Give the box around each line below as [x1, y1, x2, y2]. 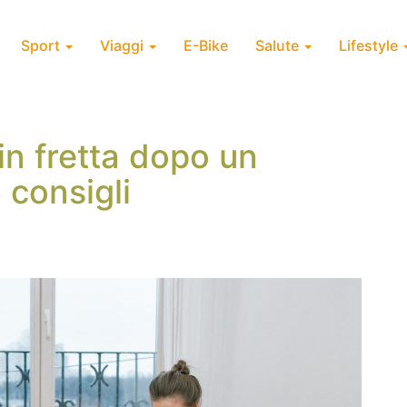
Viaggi [100, 36, 147, 55]
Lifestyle [339, 36, 402, 55]
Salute [255, 36, 303, 55]
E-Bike [184, 36, 228, 55]
